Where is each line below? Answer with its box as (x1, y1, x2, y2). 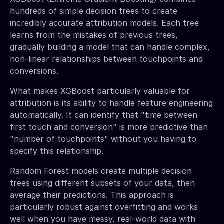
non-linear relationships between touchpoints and (10, 53, 203, 64)
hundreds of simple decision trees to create (10, 5, 177, 16)
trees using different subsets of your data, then (10, 177, 195, 188)
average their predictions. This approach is (10, 189, 174, 200)
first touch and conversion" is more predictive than (10, 121, 208, 132)
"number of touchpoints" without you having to (10, 133, 196, 144)
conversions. (10, 65, 58, 76)
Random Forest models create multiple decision (10, 165, 192, 176)
